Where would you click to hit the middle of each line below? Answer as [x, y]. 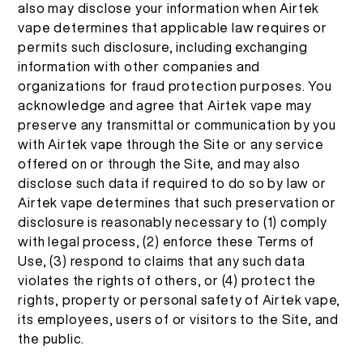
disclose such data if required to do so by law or [172, 183]
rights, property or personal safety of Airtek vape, [179, 299]
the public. [51, 338]
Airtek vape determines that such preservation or [177, 202]
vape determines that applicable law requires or [173, 27]
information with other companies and [139, 66]
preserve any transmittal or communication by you [177, 124]
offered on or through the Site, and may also [159, 163]
